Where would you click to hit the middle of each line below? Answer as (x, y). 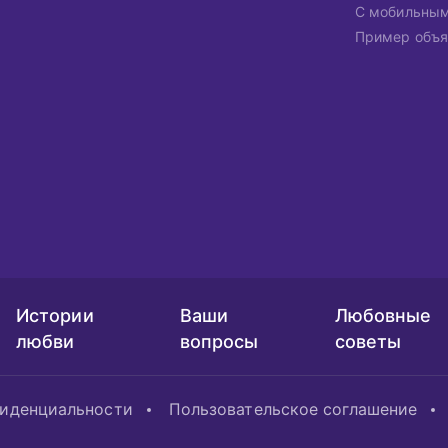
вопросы (219, 341)
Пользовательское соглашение (293, 409)
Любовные (383, 315)
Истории (55, 315)
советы (368, 341)
